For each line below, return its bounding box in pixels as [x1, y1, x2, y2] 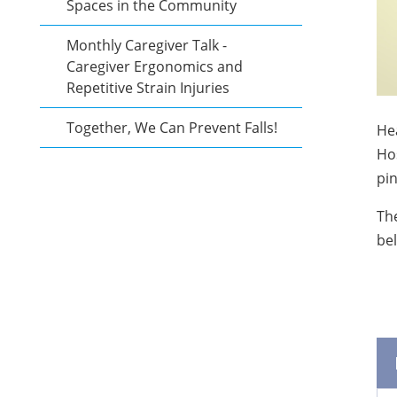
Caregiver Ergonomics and [66, 57, 243, 76]
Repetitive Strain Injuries [66, 78, 233, 97]
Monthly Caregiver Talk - [66, 35, 227, 55]
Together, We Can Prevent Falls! [66, 118, 281, 137]
